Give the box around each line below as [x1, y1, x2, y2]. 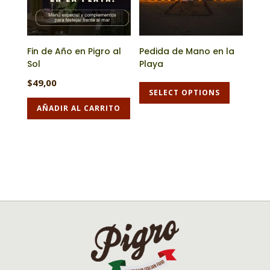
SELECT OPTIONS [149, 87, 221, 98]
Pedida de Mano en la [139, 45, 235, 58]
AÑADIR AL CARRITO [36, 103, 121, 113]
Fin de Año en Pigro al [27, 45, 121, 58]
